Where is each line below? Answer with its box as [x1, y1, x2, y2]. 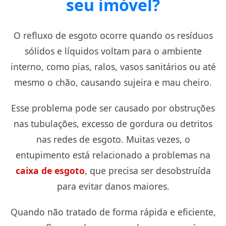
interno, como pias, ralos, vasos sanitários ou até [10, 61, 216, 73]
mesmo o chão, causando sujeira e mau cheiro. [14, 76, 212, 88]
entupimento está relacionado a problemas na [16, 149, 210, 161]
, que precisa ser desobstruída [84, 164, 211, 177]
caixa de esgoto [15, 164, 85, 177]
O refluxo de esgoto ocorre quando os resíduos [13, 29, 213, 41]
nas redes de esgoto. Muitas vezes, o [36, 133, 190, 145]
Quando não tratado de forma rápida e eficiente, [10, 206, 216, 218]
